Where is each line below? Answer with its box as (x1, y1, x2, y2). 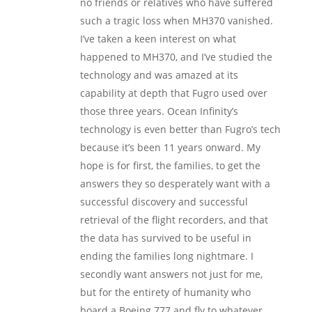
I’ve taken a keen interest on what (79, 32, 236, 45)
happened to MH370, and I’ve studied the (79, 50, 272, 63)
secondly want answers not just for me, (79, 267, 263, 281)
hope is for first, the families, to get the (79, 159, 260, 172)
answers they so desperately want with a (79, 177, 270, 190)
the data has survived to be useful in (79, 231, 251, 244)
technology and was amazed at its (79, 68, 238, 81)
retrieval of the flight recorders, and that (79, 213, 268, 226)
